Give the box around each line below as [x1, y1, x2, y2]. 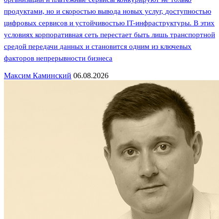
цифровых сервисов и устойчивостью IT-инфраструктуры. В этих [4, 19, 215, 27]
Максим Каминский [4, 71, 71, 80]
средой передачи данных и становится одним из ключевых [4, 43, 192, 51]
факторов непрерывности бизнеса [4, 54, 112, 63]
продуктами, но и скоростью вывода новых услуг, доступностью [4, 7, 211, 16]
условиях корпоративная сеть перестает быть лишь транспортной [4, 31, 215, 39]
